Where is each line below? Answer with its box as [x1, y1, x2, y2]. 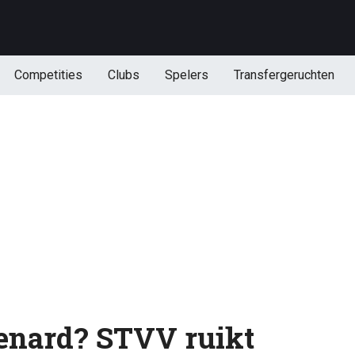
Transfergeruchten [233, 67, 334, 82]
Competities [13, 67, 82, 82]
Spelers [164, 67, 208, 82]
